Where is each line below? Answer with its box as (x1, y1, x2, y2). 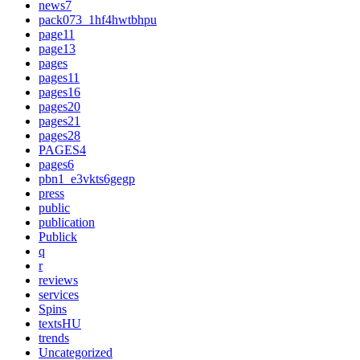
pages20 (39, 99, 80, 113)
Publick (39, 229, 77, 243)
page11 (39, 27, 75, 41)
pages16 (39, 84, 80, 99)
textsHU (39, 316, 81, 330)
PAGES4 (39, 142, 86, 157)
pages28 (39, 128, 80, 142)
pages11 (39, 70, 80, 84)
